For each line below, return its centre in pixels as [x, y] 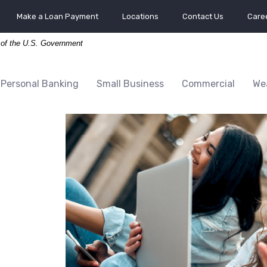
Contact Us [203, 16]
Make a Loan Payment [58, 16]
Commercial [208, 83]
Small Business [130, 83]
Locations [140, 16]
